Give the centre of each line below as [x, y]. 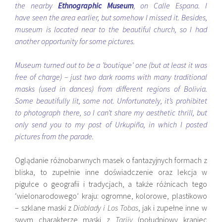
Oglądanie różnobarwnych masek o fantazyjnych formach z [111, 160]
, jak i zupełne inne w [172, 208]
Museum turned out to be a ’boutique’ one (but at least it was [111, 65]
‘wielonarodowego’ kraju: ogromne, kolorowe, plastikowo [111, 196]
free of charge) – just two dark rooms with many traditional [111, 77]
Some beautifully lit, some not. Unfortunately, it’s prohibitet [111, 101]
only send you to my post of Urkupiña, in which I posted [111, 124]
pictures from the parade [54, 136]
